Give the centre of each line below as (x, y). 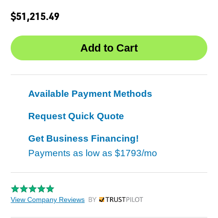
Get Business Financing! (83, 139)
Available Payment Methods (90, 94)
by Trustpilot (107, 202)
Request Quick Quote (76, 116)
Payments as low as (72, 153)
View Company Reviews (48, 200)
